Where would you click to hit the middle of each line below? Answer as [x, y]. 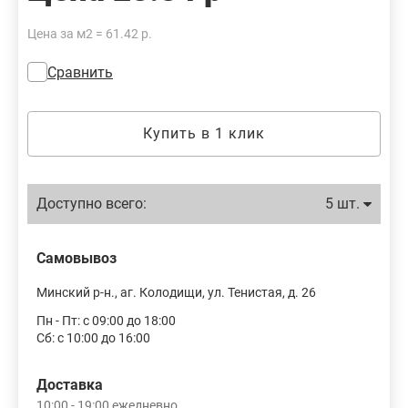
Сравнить [80, 72]
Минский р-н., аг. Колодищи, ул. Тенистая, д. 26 [176, 292]
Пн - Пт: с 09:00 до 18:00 [106, 321]
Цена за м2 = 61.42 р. [90, 34]
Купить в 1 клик [204, 133]
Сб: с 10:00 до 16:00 [93, 338]
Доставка [70, 385]
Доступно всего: [92, 204]
